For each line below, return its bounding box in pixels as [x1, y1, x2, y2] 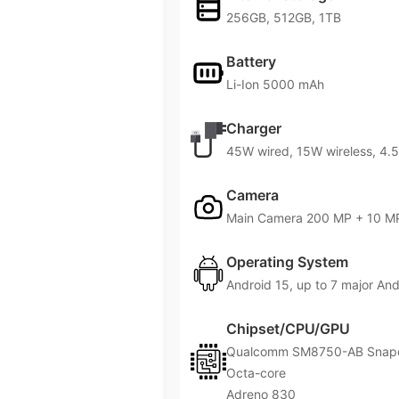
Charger [226, 119, 281, 138]
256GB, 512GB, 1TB [226, 10, 341, 26]
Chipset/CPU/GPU [226, 320, 350, 338]
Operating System [226, 253, 348, 272]
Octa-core [226, 365, 286, 381]
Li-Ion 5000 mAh [226, 77, 324, 93]
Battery [226, 53, 276, 71]
